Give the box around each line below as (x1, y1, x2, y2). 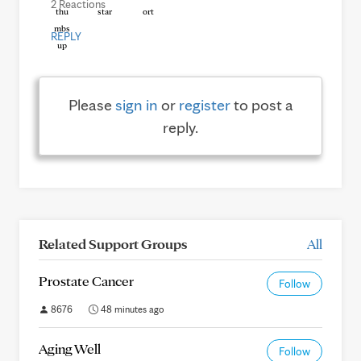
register (178, 95, 230, 114)
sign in (114, 95, 158, 114)
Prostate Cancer (39, 272, 134, 289)
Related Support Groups (39, 235, 187, 252)
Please (68, 95, 115, 114)
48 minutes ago (98, 303, 164, 315)
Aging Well (39, 340, 101, 357)
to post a (230, 95, 293, 114)
